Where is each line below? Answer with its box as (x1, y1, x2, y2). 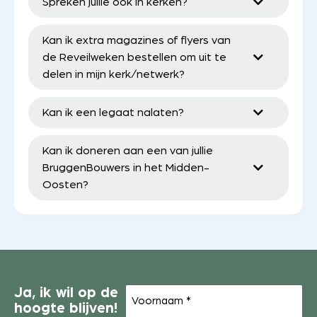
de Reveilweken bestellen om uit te (42, 52, 226, 64)
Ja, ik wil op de (14, 285, 118, 301)
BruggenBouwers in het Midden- (42, 162, 209, 174)
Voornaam (125, 284, 180, 296)
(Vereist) (180, 286, 216, 296)
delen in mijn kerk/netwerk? (42, 69, 185, 81)
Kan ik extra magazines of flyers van (42, 35, 231, 47)
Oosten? (42, 179, 88, 191)
